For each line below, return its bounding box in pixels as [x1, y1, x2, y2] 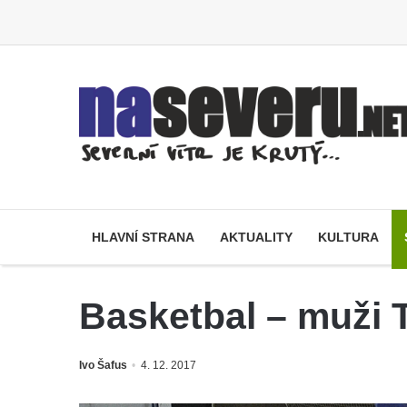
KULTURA [318, 229, 379, 244]
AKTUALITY [220, 229, 293, 244]
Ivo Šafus [79, 358, 127, 372]
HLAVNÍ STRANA [92, 229, 194, 244]
